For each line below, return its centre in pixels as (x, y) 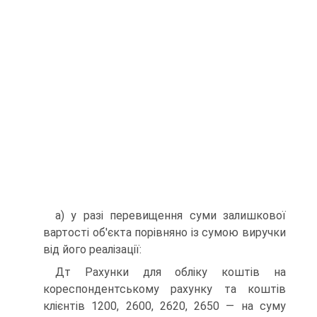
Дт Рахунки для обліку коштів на (171, 272)
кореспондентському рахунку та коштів (165, 289)
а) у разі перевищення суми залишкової (171, 215)
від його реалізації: (92, 249)
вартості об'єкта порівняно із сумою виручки (165, 232)
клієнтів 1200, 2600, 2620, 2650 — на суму (165, 306)
